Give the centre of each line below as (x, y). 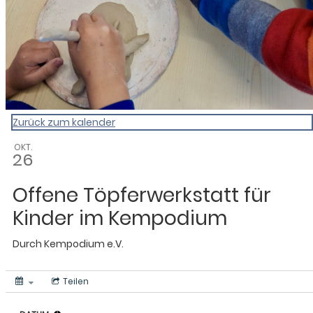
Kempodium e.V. (84, 244)
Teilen (76, 282)
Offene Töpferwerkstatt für (142, 196)
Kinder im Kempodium (120, 219)
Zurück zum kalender (64, 123)
